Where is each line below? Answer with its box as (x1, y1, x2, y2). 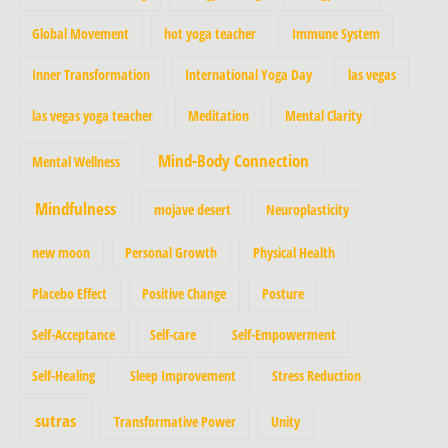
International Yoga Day (185, 65, 313, 84)
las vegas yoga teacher (32, 106, 154, 125)
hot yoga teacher (164, 24, 257, 43)
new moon (32, 243, 91, 262)
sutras (34, 408, 76, 432)
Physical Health (252, 243, 335, 262)
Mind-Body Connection (158, 148, 310, 172)
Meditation (188, 106, 250, 125)
